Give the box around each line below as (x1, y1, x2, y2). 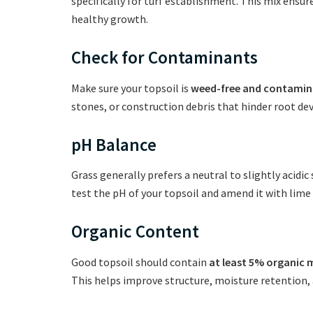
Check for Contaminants (71, 46, 258, 69)
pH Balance (71, 133, 156, 156)
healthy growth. (71, 12, 148, 27)
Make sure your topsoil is (71, 80, 191, 95)
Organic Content (71, 220, 199, 243)
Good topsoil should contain (71, 254, 209, 269)
